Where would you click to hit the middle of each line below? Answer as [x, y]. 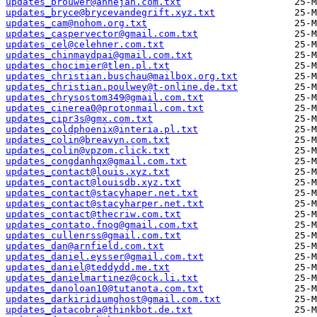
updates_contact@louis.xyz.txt [88, 172]
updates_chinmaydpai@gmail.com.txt [99, 55]
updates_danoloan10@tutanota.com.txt [105, 289]
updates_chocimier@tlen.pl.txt [88, 66]
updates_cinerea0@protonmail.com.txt [105, 108]
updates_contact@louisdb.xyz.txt [93, 183]
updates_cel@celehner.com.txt [85, 45]
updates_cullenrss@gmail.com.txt [93, 236]
